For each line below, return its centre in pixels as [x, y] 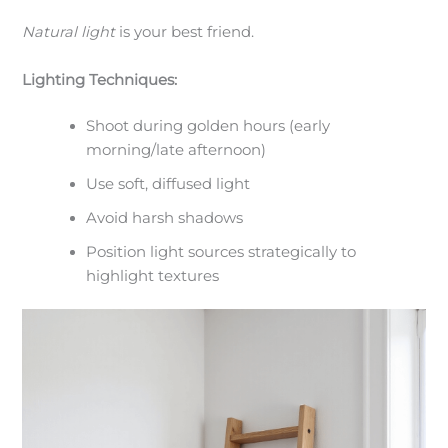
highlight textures [153, 275]
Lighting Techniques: [100, 79]
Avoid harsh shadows [165, 217]
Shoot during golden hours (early [208, 125]
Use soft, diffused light [168, 183]
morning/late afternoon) [176, 149]
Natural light [69, 32]
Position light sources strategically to [221, 251]
